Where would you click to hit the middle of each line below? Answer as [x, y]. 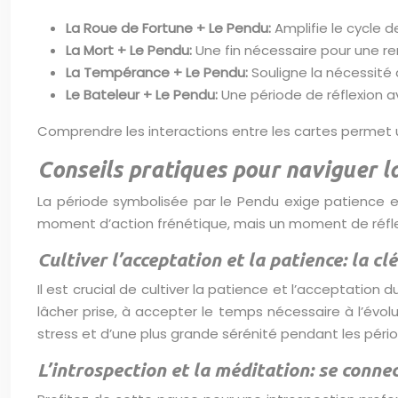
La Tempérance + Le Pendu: [159, 72]
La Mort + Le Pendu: [131, 50]
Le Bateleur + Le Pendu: [143, 95]
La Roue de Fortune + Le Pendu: [170, 28]
